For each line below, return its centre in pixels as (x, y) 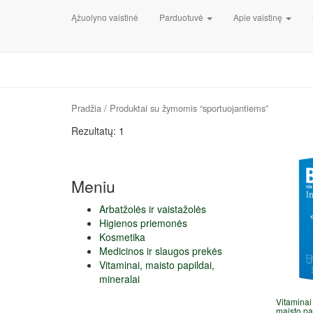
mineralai (119, 279)
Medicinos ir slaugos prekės (161, 251)
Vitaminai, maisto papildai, (157, 265)
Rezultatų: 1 (98, 130)
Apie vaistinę (259, 17)
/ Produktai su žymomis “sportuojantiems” (185, 108)
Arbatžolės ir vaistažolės (153, 209)
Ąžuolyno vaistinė (105, 17)
